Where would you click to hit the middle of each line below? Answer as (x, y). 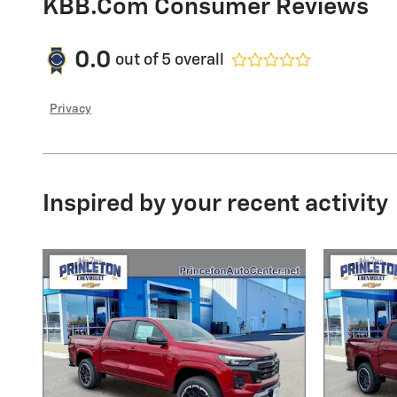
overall (198, 60)
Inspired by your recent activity (215, 204)
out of (138, 60)
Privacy (70, 109)
